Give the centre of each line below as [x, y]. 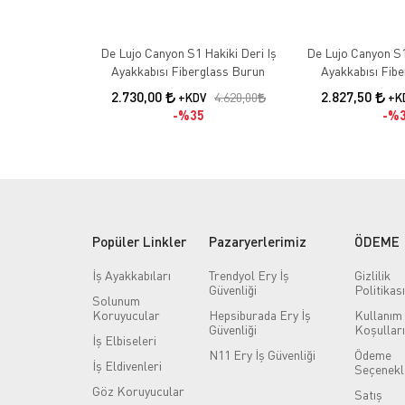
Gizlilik [372, 275]
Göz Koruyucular [138, 391]
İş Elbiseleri [124, 340]
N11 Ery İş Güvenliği [263, 354]
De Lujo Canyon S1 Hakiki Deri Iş [188, 52]
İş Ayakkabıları [132, 275]
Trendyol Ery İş [250, 275]
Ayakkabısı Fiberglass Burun [188, 71]
